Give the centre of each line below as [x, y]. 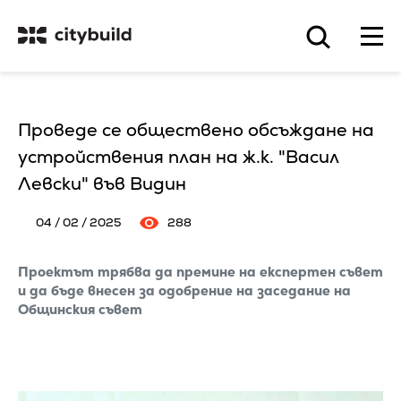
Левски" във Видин [102, 183]
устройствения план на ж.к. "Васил [178, 157]
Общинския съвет [80, 309]
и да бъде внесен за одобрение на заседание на [184, 290]
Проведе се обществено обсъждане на [196, 130]
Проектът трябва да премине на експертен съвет [200, 272]
